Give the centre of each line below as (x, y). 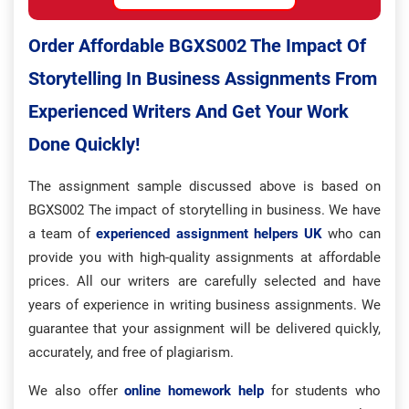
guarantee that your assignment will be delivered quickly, (204, 329)
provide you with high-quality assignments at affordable (204, 257)
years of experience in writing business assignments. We (204, 305)
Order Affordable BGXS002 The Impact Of (197, 46)
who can (351, 234)
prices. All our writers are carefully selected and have (204, 281)
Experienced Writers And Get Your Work (189, 111)
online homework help (194, 391)
